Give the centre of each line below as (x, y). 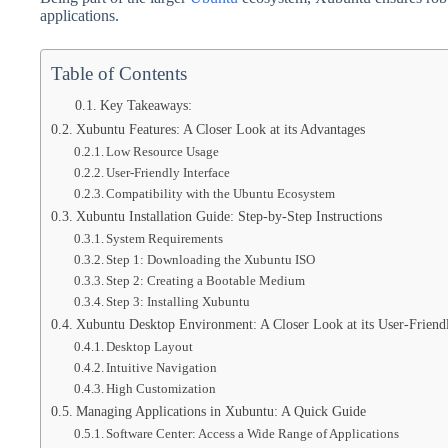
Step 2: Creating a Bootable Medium (206, 280)
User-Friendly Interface (168, 172)
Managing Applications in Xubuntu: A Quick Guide (220, 411)
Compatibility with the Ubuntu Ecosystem (221, 193)
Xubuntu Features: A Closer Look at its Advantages (220, 129)
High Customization (161, 388)
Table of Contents (119, 73)
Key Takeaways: (145, 105)
